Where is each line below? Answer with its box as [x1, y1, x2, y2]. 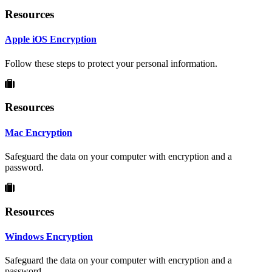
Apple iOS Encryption [5, 34, 97, 45]
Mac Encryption [5, 127, 72, 138]
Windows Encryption [5, 231, 93, 242]
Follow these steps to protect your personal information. [5, 58, 217, 69]
